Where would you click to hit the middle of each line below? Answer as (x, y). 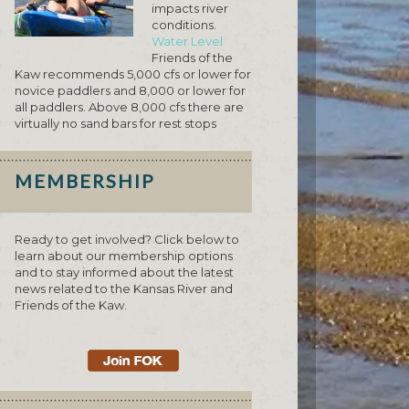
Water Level (187, 42)
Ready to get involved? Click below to (127, 240)
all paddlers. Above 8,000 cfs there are (129, 107)
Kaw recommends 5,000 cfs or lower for (133, 74)
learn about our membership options (124, 256)
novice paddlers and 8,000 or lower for (130, 91)
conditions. (184, 25)
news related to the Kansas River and (124, 289)
